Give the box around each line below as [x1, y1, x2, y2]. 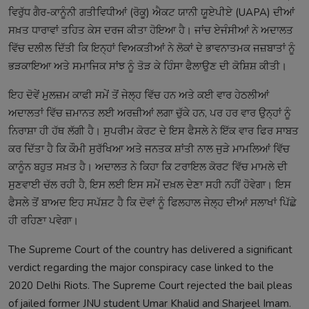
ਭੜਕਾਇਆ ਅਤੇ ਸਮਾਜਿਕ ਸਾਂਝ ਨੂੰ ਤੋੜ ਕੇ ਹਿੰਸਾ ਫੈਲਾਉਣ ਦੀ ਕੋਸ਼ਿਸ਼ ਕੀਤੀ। [8, 59, 287, 74]
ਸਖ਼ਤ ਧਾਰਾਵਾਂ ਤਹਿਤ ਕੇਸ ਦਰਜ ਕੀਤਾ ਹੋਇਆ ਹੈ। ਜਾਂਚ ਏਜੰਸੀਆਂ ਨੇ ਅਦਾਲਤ [8, 23, 293, 38]
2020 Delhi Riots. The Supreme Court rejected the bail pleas [8, 279, 292, 293]
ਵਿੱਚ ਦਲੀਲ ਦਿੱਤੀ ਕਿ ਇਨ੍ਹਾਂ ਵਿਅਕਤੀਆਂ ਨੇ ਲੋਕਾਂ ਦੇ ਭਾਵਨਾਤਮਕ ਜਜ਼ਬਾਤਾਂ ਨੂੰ [8, 41, 295, 56]
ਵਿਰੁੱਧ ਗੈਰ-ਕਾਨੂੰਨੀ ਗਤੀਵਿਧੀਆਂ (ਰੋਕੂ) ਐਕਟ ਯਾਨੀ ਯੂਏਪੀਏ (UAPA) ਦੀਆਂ [8, 6, 295, 20]
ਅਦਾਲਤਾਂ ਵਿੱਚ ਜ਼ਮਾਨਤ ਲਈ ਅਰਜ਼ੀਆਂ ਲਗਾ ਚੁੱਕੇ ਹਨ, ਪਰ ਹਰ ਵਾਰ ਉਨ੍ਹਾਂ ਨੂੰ [8, 106, 291, 121]
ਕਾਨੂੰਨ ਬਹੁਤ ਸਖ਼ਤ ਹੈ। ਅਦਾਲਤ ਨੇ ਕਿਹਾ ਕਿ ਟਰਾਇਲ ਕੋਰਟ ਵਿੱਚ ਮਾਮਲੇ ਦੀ [8, 160, 288, 175]
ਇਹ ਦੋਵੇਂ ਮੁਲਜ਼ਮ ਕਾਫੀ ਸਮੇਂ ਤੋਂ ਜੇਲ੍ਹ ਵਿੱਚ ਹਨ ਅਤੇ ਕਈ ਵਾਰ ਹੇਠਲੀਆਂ [8, 88, 269, 103]
